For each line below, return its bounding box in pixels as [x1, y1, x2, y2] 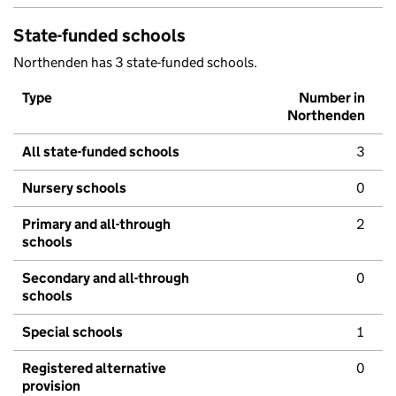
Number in [299, 89, 365, 107]
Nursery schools [22, 179, 126, 197]
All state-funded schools [22, 143, 179, 161]
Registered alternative [22, 360, 166, 377]
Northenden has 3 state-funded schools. [13, 54, 257, 72]
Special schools [22, 324, 123, 341]
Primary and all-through [22, 216, 171, 233]
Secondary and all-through [22, 270, 189, 287]
